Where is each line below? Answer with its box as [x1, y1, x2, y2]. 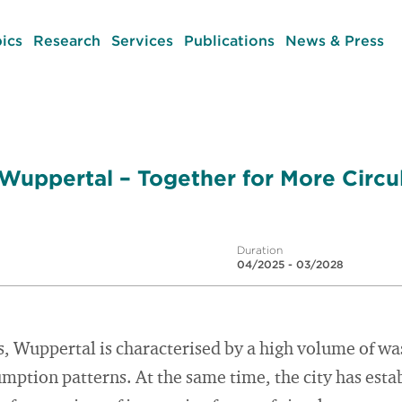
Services [110, 31, 173, 49]
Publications [183, 31, 275, 49]
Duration [237, 243, 283, 257]
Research [32, 31, 100, 49]
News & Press [284, 31, 384, 49]
